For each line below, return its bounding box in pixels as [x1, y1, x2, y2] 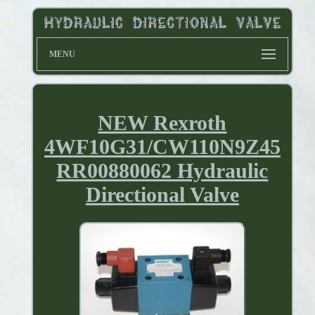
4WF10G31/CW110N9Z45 [44, 135, 281, 159]
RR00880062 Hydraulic [56, 159, 269, 183]
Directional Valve [85, 183, 239, 207]
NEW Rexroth [98, 111, 227, 135]
